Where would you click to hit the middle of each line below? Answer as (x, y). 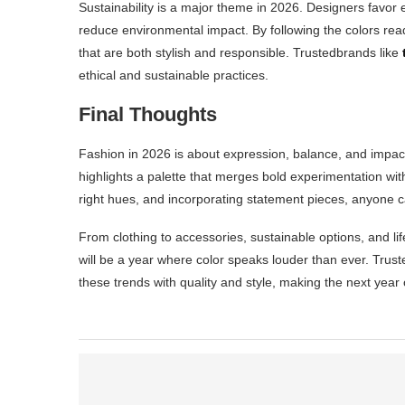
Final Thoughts (148, 114)
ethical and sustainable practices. (174, 75)
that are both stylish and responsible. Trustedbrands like (240, 52)
